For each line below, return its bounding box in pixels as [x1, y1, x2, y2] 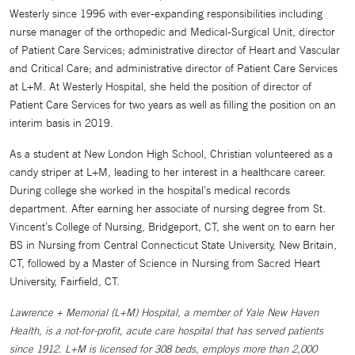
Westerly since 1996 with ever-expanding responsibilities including [10, 6, 323, 21]
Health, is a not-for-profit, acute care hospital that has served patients [10, 324, 323, 338]
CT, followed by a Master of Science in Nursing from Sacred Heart [10, 256, 320, 270]
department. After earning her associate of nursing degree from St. [10, 201, 326, 216]
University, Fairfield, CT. [10, 274, 120, 288]
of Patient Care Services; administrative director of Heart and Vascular [10, 43, 340, 57]
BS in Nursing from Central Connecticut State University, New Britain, [10, 238, 337, 252]
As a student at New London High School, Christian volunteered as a [10, 147, 333, 161]
